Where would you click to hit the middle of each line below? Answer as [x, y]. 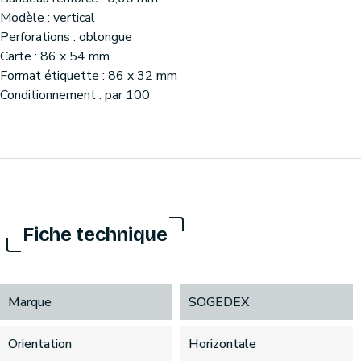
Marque [30, 302]
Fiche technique [95, 234]
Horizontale [222, 344]
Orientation [40, 344]
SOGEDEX [219, 302]
